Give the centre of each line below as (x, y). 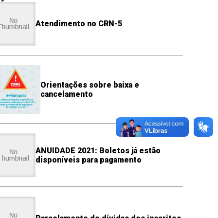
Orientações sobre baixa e (90, 85)
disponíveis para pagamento (88, 160)
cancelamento (66, 94)
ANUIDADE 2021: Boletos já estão (98, 150)
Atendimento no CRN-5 (79, 24)
